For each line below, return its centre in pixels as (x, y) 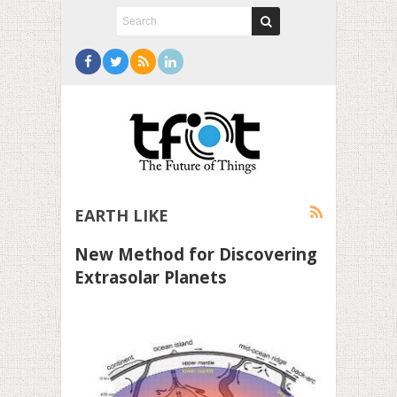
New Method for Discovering (196, 254)
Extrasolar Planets (151, 277)
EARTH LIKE (121, 215)
